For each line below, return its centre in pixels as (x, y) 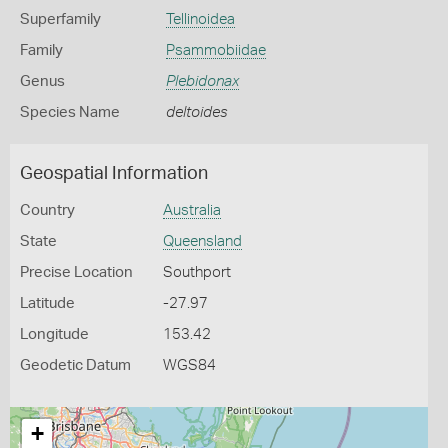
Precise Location (76, 272)
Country (47, 210)
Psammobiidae (215, 50)
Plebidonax (202, 81)
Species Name (70, 112)
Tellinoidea (200, 19)
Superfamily (60, 19)
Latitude (47, 303)
